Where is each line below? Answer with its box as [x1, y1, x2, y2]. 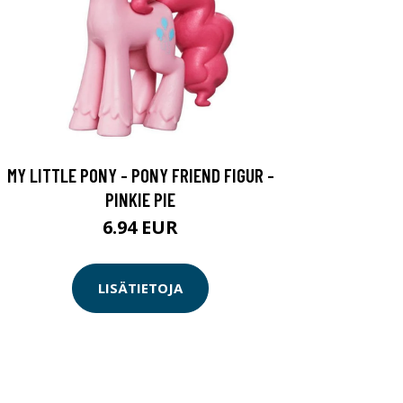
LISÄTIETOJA [98, 279, 183, 298]
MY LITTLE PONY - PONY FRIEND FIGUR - [6, 163, 274, 186]
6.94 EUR [103, 214, 178, 239]
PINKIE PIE [105, 187, 175, 210]
